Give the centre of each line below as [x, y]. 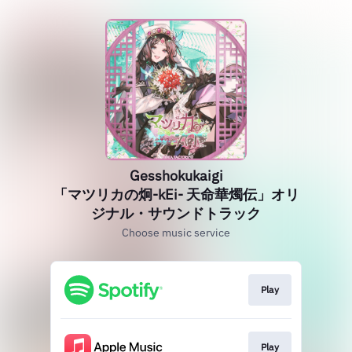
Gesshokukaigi [176, 176]
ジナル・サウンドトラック [176, 213]
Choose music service [176, 233]
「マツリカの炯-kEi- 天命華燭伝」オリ [176, 194]
